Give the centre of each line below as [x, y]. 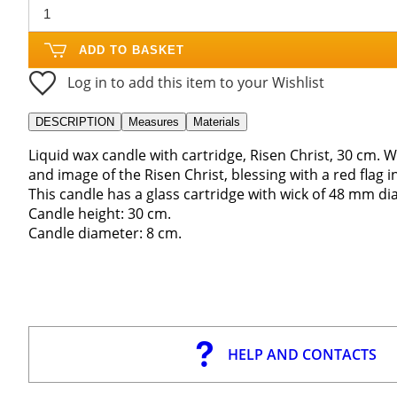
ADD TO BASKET [132, 50]
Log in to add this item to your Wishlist [196, 82]
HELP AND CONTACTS [302, 355]
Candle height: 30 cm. [100, 213]
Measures [154, 121]
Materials [217, 121]
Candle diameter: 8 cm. [105, 233]
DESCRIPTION [75, 121]
